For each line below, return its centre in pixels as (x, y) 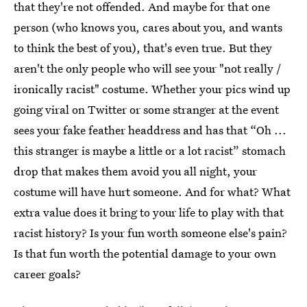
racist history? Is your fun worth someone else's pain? (150, 233)
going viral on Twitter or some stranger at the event (146, 109)
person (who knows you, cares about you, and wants (148, 27)
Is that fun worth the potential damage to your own (145, 253)
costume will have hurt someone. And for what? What (152, 192)
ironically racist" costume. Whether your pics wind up (152, 89)
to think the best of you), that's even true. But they (143, 48)
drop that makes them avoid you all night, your (135, 171)
